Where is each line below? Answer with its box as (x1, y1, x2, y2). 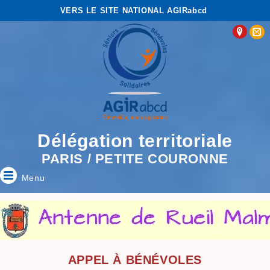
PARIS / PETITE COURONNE (42, 151, 228, 166)
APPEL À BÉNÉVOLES (67, 253, 202, 267)
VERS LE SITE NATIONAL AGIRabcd (60, 6, 207, 15)
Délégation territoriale (37, 130, 233, 151)
